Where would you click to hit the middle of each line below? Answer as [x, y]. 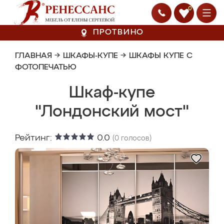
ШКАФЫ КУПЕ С [161, 56]
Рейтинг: [35, 138]
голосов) [135, 138]
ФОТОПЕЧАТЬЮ [46, 67]
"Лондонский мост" [112, 112]
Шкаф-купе [112, 93]
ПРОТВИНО [118, 32]
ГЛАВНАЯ [33, 56]
